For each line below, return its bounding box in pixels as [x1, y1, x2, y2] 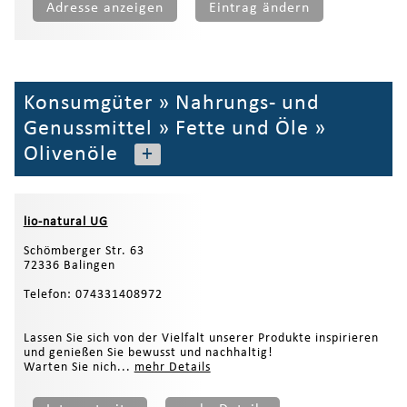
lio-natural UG [23, 215, 108, 230]
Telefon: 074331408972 [23, 288, 163, 303]
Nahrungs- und [174, 92, 320, 114]
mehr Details [134, 361, 211, 375]
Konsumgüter [23, 92, 153, 114]
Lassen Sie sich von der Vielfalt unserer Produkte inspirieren [23, 332, 379, 346]
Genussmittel [23, 117, 153, 140]
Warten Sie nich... [23, 361, 134, 375]
